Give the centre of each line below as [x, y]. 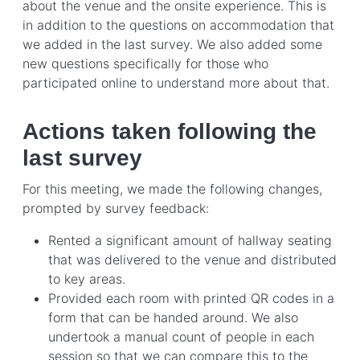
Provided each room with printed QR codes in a [191, 298]
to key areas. [87, 278]
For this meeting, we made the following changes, [172, 188]
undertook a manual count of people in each [181, 336]
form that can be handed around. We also [173, 317]
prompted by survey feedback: [116, 208]
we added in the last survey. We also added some [172, 45]
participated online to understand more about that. [176, 83]
